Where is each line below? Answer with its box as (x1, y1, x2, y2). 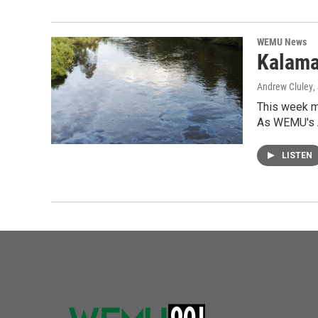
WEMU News (257, 36, 307, 48)
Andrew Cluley (257, 81, 313, 93)
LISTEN (282, 150, 312, 161)
